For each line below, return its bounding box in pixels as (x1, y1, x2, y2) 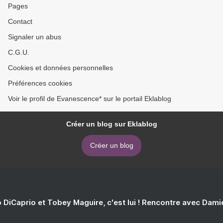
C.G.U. (8, 48, 29, 56)
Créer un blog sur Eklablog (66, 120, 157, 128)
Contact (8, 17, 32, 25)
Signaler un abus (8, 33, 61, 41)
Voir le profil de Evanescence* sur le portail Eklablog (8, 95, 171, 103)
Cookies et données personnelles (8, 64, 113, 72)
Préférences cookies (8, 79, 72, 87)
